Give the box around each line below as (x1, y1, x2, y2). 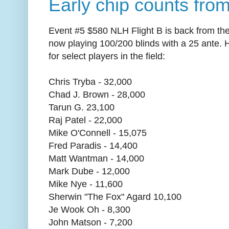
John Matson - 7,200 (49, 217, 132, 227)
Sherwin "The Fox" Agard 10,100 (49, 191, 181, 202)
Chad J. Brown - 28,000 (49, 89, 145, 100)
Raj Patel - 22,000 (49, 114, 122, 125)
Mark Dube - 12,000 (49, 166, 130, 176)
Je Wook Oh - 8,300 (49, 204, 130, 215)
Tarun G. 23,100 (49, 102, 114, 112)
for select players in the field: (49, 51, 165, 61)
